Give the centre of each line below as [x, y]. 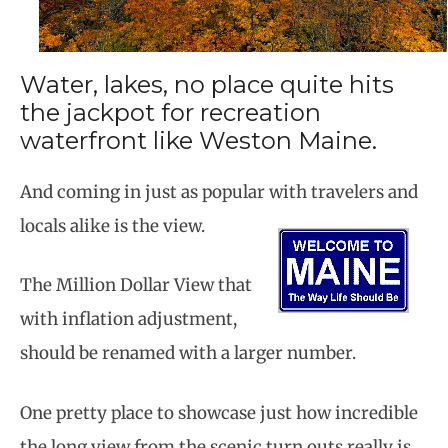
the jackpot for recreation [170, 112]
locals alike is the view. [112, 225]
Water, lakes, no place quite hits [207, 84]
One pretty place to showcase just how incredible [219, 412]
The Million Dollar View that [136, 285]
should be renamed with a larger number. [188, 353]
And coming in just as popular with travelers [204, 191]
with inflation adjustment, [128, 319]
